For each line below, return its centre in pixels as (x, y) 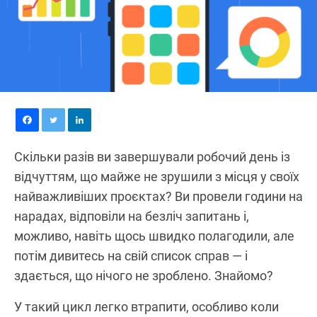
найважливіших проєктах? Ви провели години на (158, 196)
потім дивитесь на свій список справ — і (131, 255)
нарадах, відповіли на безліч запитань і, (132, 216)
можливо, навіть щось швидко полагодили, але (154, 236)
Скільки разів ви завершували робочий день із (152, 156)
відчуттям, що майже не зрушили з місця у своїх (157, 176)
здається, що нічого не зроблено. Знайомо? (144, 275)
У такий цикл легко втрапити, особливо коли (146, 306)
